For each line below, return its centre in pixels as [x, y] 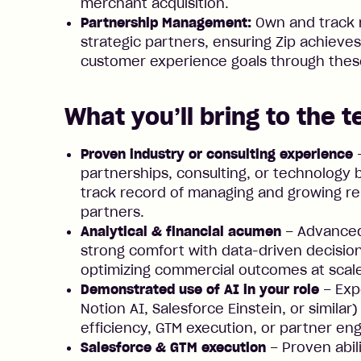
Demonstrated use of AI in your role [200, 289]
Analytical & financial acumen [181, 231]
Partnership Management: [166, 23]
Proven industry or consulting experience [217, 154]
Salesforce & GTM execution [173, 347]
